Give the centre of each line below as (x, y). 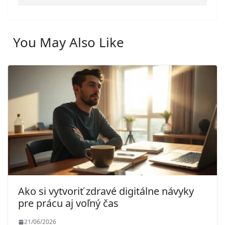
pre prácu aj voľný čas (68, 203)
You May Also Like (69, 42)
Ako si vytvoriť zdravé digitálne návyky (106, 191)
